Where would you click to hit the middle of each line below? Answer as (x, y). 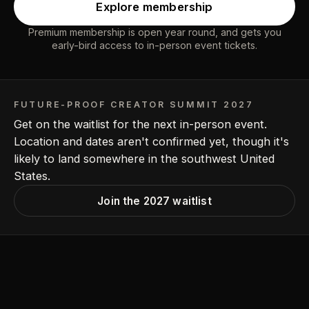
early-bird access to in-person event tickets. (154, 46)
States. (32, 176)
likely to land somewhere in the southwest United (144, 159)
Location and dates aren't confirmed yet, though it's (151, 142)
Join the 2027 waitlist (154, 201)
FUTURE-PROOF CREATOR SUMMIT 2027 (134, 104)
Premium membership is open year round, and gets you (154, 32)
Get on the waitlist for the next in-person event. (140, 124)
